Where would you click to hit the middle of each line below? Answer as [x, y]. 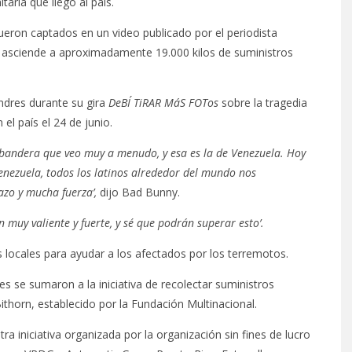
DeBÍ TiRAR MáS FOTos [163, 103]
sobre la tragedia [263, 103]
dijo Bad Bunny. [138, 192]
